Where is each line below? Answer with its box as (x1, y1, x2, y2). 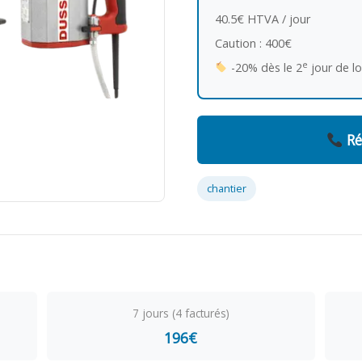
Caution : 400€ (215, 36, 292, 51)
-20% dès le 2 (228, 60, 303, 75)
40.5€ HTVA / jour (215, 11, 310, 27)
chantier (207, 181, 246, 196)
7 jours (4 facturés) (132, 305, 229, 321)
